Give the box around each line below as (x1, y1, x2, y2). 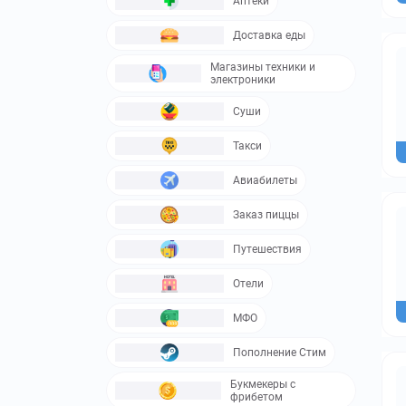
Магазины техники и (209, 60, 315, 73)
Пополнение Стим (233, 345, 326, 359)
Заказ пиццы (233, 208, 299, 221)
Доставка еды (233, 28, 305, 42)
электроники (209, 72, 275, 86)
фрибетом (229, 390, 283, 403)
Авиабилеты (233, 173, 297, 187)
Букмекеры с (229, 377, 295, 391)
